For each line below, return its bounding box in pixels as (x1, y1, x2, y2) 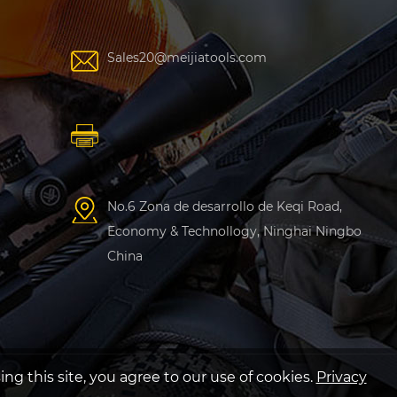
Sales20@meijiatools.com (106, 50, 267, 66)
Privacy (315, 369, 367, 385)
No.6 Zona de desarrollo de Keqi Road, (106, 198, 342, 215)
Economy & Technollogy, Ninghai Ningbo (106, 223, 362, 240)
